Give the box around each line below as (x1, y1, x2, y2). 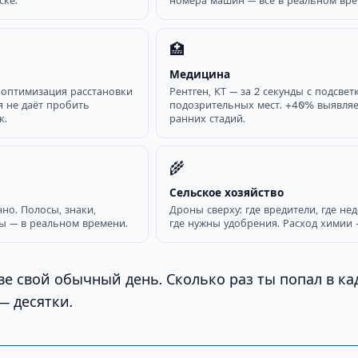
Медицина (169, 68, 231, 82)
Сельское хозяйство (169, 185, 284, 200)
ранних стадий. (169, 113, 246, 126)
